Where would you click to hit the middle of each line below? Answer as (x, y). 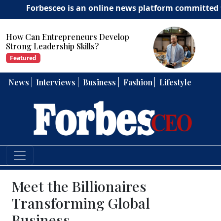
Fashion (138, 82)
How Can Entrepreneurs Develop (68, 37)
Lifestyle (176, 82)
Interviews (56, 82)
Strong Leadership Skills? (52, 46)
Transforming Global (81, 203)
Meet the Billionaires (79, 186)
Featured (23, 58)
